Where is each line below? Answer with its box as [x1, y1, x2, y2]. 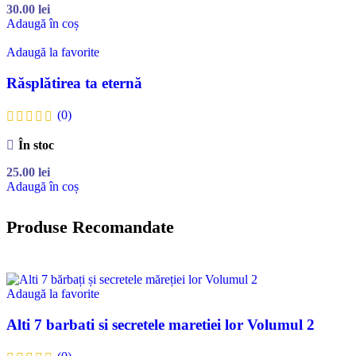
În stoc [17, 137, 54, 152]
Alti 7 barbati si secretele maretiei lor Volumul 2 [6, 315, 315, 333]
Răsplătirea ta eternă [6, 74, 142, 91]
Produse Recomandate [6, 216, 174, 237]
